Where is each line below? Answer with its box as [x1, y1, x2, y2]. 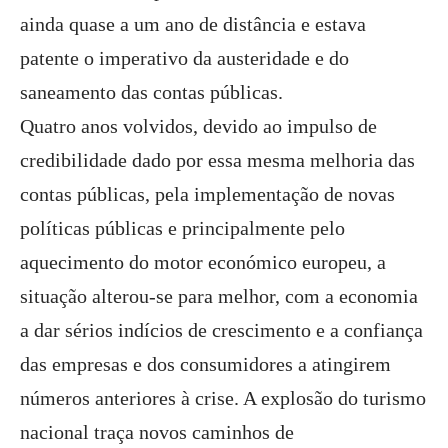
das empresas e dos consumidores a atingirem [20, 353, 391, 375]
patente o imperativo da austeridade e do [20, 47, 349, 69]
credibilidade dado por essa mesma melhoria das [20, 149, 415, 171]
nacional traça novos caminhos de [20, 421, 294, 443]
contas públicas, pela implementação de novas [20, 183, 395, 205]
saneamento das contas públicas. [20, 81, 283, 103]
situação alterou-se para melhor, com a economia [20, 285, 418, 307]
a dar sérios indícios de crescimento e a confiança [20, 319, 423, 341]
